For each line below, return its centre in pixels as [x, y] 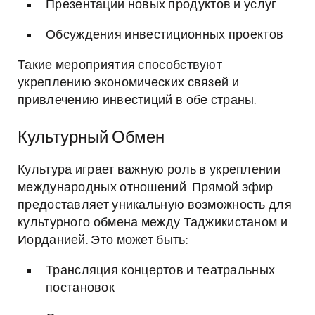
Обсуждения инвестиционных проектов [165, 35]
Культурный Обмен [91, 138]
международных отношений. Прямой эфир [146, 188]
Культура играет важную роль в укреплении [149, 170]
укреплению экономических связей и [128, 83]
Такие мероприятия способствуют [120, 65]
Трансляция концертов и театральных [161, 271]
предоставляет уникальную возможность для [155, 205]
